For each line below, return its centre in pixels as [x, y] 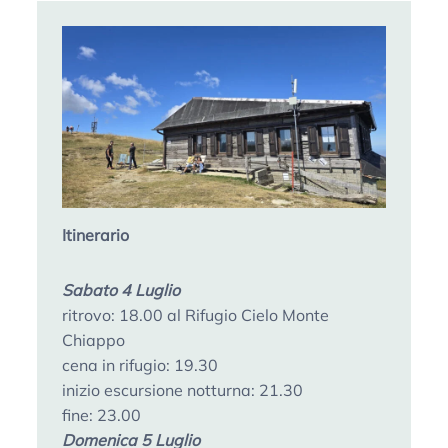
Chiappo [96, 340]
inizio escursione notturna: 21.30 [185, 390]
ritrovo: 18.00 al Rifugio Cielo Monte [196, 315]
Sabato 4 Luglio [121, 290]
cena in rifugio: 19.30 [142, 365]
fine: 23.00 [104, 415]
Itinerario [96, 234]
